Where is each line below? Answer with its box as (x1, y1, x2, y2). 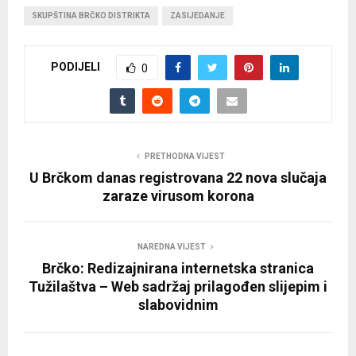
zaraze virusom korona (102, 187, 254, 204)
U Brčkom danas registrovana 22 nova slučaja (29, 168, 327, 186)
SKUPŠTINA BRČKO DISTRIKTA (32, 10, 150, 20)
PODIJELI (50, 60, 100, 73)
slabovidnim (137, 296, 219, 313)
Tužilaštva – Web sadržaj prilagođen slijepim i (29, 277, 327, 295)
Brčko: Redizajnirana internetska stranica (42, 259, 314, 277)
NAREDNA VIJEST (137, 242, 206, 251)
